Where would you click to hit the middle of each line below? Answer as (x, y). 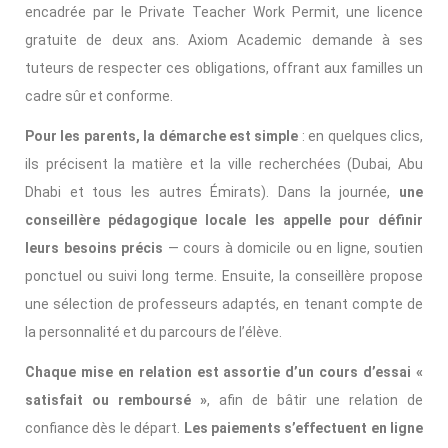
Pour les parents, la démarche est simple (162, 136)
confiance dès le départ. (104, 428)
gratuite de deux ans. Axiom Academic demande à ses (224, 40)
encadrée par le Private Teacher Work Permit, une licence (224, 12)
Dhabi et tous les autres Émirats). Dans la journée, (212, 192)
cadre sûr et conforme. (99, 96)
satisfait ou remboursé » (116, 400)
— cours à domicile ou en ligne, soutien (293, 248)
